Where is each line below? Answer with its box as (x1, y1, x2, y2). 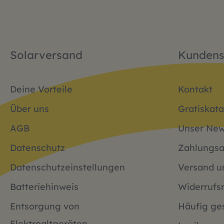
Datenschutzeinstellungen (10, 161, 125, 173)
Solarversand (10, 48, 82, 62)
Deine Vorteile (10, 83, 72, 95)
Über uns (10, 103, 49, 114)
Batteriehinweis (10, 181, 78, 192)
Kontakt (178, 83, 212, 95)
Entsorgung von (10, 200, 79, 212)
